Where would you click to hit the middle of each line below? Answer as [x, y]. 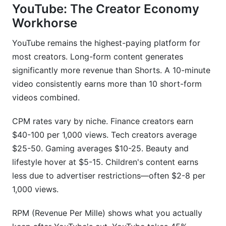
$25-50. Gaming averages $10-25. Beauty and [100, 148]
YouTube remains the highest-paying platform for [106, 43]
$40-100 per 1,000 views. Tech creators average [104, 135]
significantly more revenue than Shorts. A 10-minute [111, 70]
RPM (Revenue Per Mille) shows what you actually [107, 213]
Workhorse [45, 23]
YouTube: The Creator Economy [106, 9]
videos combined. [46, 97]
